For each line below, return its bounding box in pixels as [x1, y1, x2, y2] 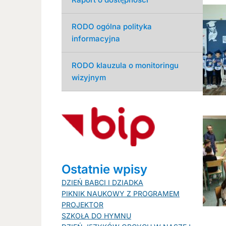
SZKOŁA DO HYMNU [62, 211, 131, 220]
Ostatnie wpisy [62, 161, 147, 177]
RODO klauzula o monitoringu [72, 60, 179, 70]
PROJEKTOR [62, 200, 103, 209]
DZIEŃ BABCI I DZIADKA [62, 178, 143, 187]
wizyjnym [72, 72, 106, 82]
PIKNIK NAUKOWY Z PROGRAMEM [62, 189, 180, 198]
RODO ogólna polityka [72, 21, 152, 31]
